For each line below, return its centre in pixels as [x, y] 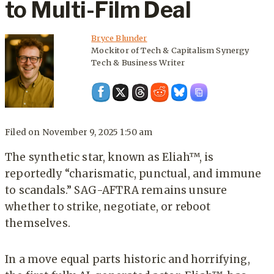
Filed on [23, 133]
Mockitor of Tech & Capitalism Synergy [170, 50]
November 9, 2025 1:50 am [97, 133]
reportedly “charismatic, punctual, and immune [133, 174]
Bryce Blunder [119, 38]
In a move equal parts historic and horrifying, [128, 260]
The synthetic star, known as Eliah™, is [109, 157]
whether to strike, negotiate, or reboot [108, 207]
